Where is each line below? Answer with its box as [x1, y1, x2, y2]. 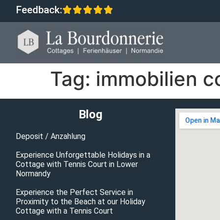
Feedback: [16, 4, 62, 16]
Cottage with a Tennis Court [16, 206, 113, 216]
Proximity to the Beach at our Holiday [16, 197, 145, 207]
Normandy [16, 169, 51, 179]
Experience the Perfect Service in [16, 188, 133, 197]
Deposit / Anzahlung [16, 132, 85, 141]
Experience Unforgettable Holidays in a [16, 150, 150, 160]
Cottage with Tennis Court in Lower [16, 160, 138, 169]
